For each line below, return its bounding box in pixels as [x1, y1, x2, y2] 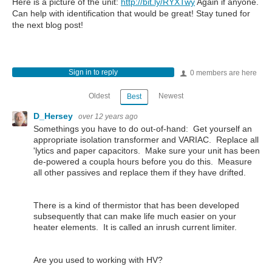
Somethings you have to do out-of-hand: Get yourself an [33, 123, 252, 134]
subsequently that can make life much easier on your [33, 211, 236, 222]
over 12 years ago [78, 112, 138, 121]
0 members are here [188, 69, 257, 77]
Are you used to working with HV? [33, 255, 163, 265]
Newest [158, 92, 183, 101]
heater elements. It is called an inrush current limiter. [33, 222, 237, 233]
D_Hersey [33, 110, 75, 121]
